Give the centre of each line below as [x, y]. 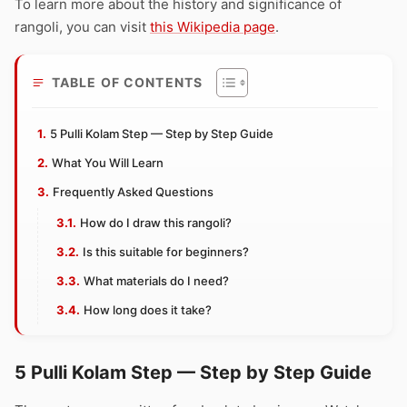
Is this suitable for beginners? [165, 252]
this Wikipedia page [213, 27]
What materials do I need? [156, 281]
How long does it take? [147, 310]
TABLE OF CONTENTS [128, 82]
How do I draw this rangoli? [155, 223]
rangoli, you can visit [82, 27]
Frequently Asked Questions [133, 192]
